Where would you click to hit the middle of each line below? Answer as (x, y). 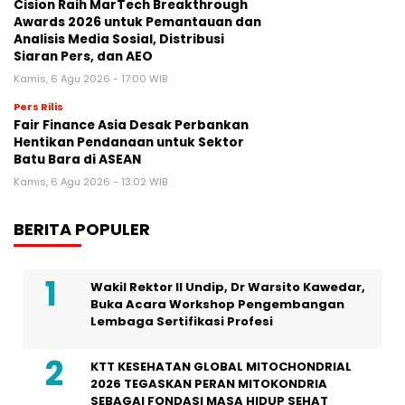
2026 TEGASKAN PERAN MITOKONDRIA (209, 383)
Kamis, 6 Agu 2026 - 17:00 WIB (90, 78)
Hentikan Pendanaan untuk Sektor (129, 142)
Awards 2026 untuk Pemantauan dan (137, 22)
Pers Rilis (38, 106)
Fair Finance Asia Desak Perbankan (131, 125)
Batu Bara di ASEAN (77, 159)
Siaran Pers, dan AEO (83, 56)
